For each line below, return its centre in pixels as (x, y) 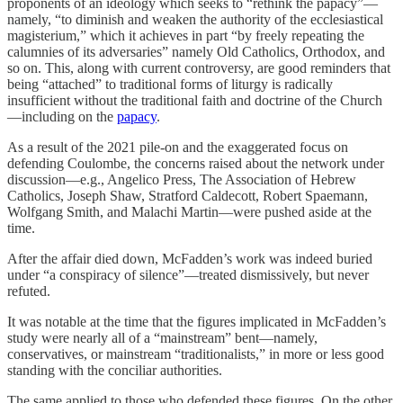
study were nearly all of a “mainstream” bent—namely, (162, 338)
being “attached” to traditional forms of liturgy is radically (170, 85)
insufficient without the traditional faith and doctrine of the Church (195, 101)
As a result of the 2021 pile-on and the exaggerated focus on (178, 148)
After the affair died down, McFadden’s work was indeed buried (190, 259)
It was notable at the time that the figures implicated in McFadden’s (197, 322)
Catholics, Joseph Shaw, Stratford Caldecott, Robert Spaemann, (188, 196)
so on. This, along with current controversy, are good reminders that (199, 68)
